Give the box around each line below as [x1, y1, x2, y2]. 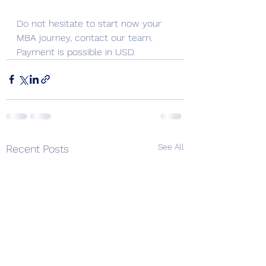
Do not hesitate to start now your [17, 17, 164, 29]
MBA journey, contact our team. [17, 31, 159, 43]
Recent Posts [6, 142, 69, 155]
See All [158, 141, 184, 151]
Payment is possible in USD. [17, 46, 135, 58]
